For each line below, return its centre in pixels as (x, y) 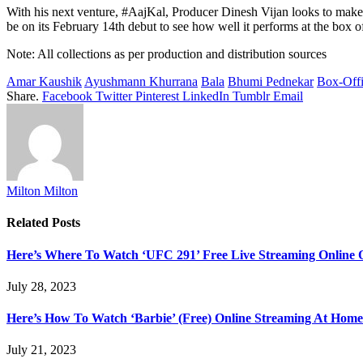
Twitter (114, 96)
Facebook (67, 96)
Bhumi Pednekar (271, 81)
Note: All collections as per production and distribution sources (167, 53)
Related (29, 223)
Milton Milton (42, 190)
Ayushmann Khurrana (141, 81)
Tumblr (251, 96)
